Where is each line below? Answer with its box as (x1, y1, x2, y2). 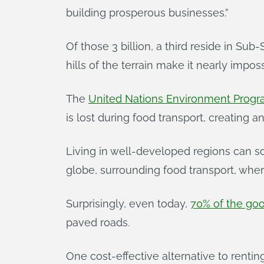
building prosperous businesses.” (66, 6, 229, 19)
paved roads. (66, 216, 130, 229)
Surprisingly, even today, (66, 197, 190, 210)
